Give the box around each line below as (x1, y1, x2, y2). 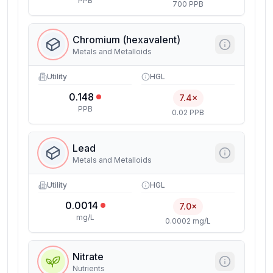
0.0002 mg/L (165, 216, 211, 225)
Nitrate (73, 250, 104, 263)
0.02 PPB (172, 108, 204, 117)
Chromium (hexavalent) (73, 34, 180, 46)
